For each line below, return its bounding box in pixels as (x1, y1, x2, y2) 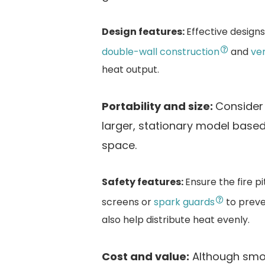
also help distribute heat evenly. (102, 213, 250, 227)
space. (102, 138, 137, 153)
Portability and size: (102, 99, 215, 114)
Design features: (102, 25, 186, 39)
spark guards (154, 195, 215, 209)
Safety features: (102, 175, 185, 189)
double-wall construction (102, 45, 219, 59)
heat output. (102, 63, 159, 77)
